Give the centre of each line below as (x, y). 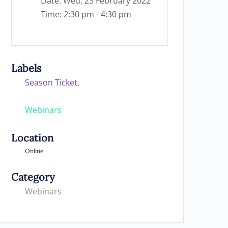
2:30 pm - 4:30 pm (97, 14)
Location (32, 138)
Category (33, 177)
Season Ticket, (52, 82)
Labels (26, 68)
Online (34, 151)
